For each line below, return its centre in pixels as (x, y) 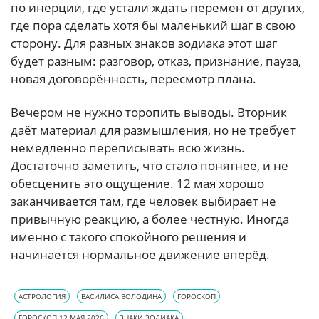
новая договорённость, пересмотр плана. (134, 79)
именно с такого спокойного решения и (129, 237)
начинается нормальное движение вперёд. (140, 255)
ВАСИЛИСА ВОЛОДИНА (121, 296)
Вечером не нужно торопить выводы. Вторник (149, 113)
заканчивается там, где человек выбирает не (143, 202)
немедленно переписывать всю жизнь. (128, 148)
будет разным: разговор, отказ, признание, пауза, (156, 61)
